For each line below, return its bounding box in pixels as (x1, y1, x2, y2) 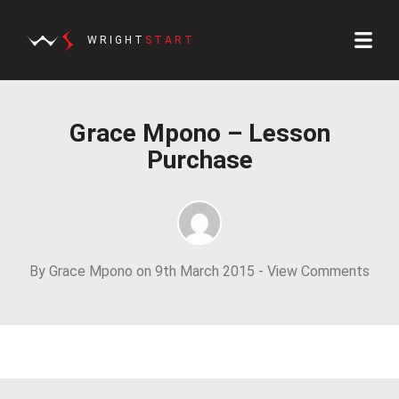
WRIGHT (87, 34, 145, 46)
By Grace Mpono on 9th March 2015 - (29, 263, 267, 280)
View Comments (267, 263, 370, 280)
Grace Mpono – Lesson (69, 118, 330, 148)
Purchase (146, 145, 253, 175)
